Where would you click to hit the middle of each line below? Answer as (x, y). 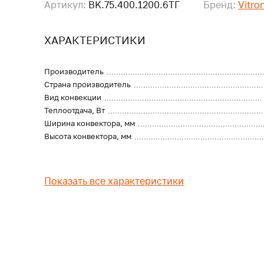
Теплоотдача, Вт (75, 110)
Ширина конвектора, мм (90, 123)
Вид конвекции (73, 97)
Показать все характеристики (114, 181)
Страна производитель (88, 84)
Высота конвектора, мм (88, 136)
